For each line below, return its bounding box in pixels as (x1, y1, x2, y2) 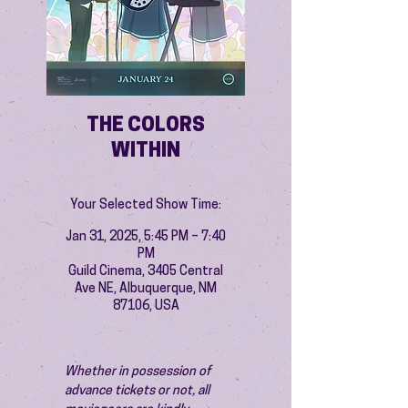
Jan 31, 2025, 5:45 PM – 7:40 (66, 230, 226, 244)
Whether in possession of (65, 365, 213, 379)
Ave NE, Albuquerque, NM (75, 282, 217, 296)
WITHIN (111, 141, 180, 162)
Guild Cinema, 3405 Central (68, 265, 223, 279)
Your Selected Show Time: (70, 199, 221, 212)
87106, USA (112, 300, 179, 313)
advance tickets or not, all (65, 384, 212, 398)
